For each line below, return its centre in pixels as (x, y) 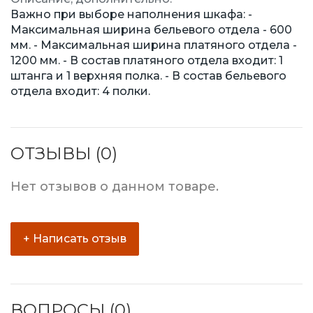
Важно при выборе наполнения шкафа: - (131, 15)
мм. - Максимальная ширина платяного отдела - (154, 45)
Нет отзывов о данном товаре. (115, 187)
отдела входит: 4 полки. (80, 92)
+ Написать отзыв (75, 239)
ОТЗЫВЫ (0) (64, 154)
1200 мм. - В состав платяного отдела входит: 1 (147, 61)
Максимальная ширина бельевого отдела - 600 (151, 30)
